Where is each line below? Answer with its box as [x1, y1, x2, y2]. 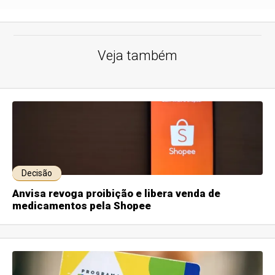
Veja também [98, 47, 177, 63]
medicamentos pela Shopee [12, 199, 152, 212]
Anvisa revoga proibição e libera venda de [12, 187, 221, 199]
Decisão [21, 168, 53, 178]
